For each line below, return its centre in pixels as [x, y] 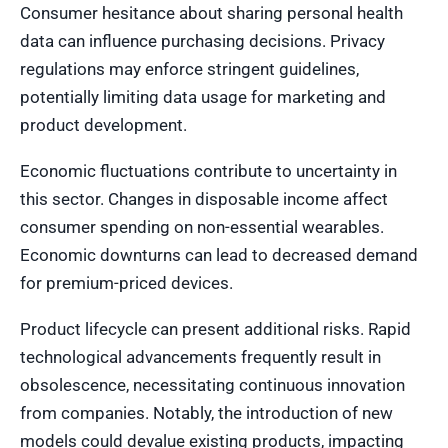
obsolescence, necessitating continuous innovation [212, 384]
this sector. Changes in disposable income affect [204, 198]
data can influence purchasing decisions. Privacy [202, 40]
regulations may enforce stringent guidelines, [189, 68]
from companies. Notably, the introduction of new [206, 412]
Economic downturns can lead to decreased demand [219, 254]
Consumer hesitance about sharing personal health [211, 12]
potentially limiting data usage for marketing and [203, 96]
